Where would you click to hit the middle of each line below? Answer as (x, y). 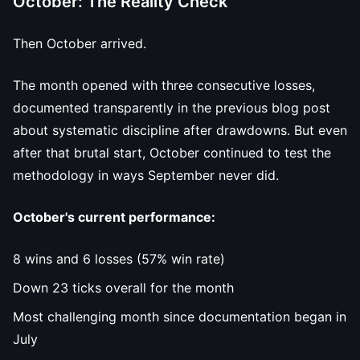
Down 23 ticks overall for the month (123, 288)
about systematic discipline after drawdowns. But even (180, 130)
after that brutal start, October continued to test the (172, 153)
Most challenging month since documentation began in (180, 317)
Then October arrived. (80, 43)
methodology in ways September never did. (146, 175)
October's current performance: (114, 217)
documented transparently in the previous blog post (172, 108)
